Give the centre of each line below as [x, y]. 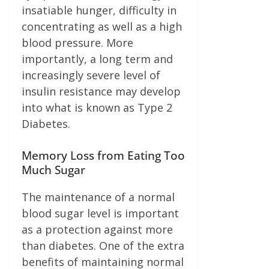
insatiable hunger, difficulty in [99, 10]
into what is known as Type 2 [97, 107]
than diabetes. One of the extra [103, 246]
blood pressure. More [77, 43]
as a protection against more [97, 229]
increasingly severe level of [91, 75]
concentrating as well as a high [102, 26]
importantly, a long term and [97, 59]
